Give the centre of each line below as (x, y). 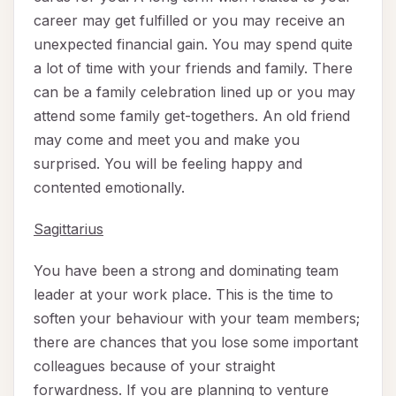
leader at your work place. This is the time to (183, 295)
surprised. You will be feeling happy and (168, 164)
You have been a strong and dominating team (186, 271)
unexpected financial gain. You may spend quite (193, 45)
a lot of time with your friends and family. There (193, 69)
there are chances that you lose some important (196, 343)
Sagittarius (69, 229)
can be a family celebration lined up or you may (194, 92)
